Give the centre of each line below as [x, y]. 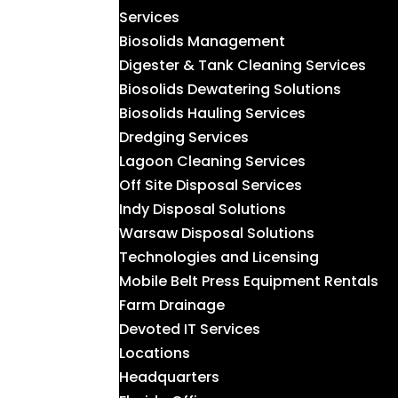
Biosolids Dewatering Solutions [231, 90]
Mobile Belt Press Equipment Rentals [249, 282]
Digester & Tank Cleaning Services [243, 66]
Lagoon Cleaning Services [213, 162]
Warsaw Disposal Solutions [217, 234]
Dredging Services [184, 138]
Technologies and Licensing [219, 258]
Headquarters [170, 378]
